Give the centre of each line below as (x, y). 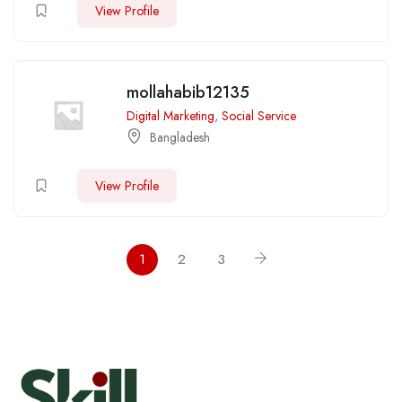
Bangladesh (180, 137)
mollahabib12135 (188, 92)
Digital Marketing (170, 116)
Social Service (259, 116)
